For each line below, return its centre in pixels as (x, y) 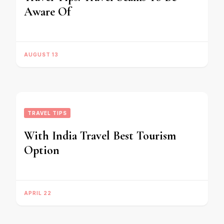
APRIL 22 (38, 193)
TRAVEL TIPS (47, 113)
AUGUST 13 (41, 54)
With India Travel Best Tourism (100, 136)
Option (42, 150)
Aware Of (47, 12)
